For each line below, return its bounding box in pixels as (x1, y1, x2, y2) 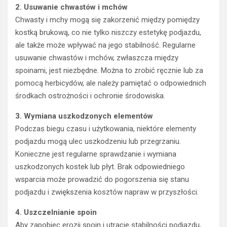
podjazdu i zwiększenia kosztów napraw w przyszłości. (15, 187, 199, 197)
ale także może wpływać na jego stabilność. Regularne (15, 40, 196, 50)
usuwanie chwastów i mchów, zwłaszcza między (15, 53, 178, 62)
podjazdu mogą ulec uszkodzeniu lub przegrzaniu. (15, 136, 181, 146)
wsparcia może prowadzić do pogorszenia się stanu (15, 174, 189, 184)
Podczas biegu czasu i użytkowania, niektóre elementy (15, 124, 196, 133)
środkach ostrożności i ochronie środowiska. (15, 91, 165, 100)
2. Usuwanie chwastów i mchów (15, 2, 128, 12)
